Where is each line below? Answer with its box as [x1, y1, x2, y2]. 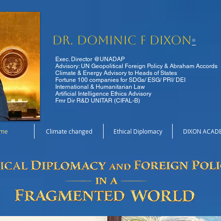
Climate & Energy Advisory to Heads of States [55, 70, 177, 76]
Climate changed [45, 127, 92, 135]
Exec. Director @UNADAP [55, 56, 125, 63]
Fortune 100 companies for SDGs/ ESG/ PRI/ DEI [55, 76, 185, 83]
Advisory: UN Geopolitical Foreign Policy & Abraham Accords [55, 63, 218, 70]
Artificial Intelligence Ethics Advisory [55, 90, 151, 97]
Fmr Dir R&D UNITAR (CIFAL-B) [55, 97, 140, 104]
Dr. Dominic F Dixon [52, 33, 192, 47]
